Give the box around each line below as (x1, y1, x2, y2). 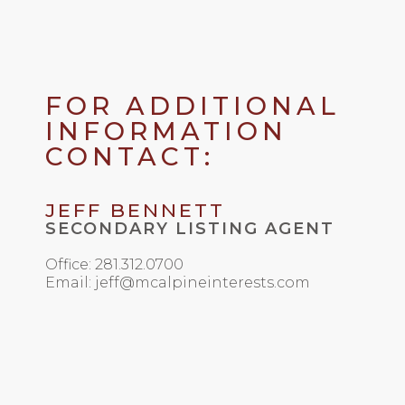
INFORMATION (45, 116, 287, 147)
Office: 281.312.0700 (45, 256, 184, 274)
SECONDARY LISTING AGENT (45, 219, 334, 240)
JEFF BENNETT (45, 199, 225, 222)
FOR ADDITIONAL (45, 90, 340, 122)
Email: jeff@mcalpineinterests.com (45, 274, 310, 292)
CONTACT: (45, 141, 214, 173)
